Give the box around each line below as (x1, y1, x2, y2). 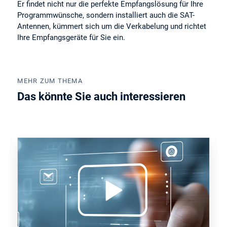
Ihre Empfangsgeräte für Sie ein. (17, 32, 126, 42)
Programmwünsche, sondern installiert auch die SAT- (17, 10, 195, 20)
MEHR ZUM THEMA (17, 77, 83, 85)
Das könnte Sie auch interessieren (17, 90, 186, 103)
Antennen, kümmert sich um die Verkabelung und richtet (17, 21, 207, 31)
